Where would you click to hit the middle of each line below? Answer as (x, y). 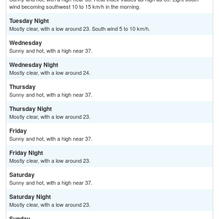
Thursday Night (31, 109)
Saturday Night (30, 197)
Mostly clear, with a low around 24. (50, 73)
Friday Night (26, 153)
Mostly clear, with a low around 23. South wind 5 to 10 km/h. (80, 29)
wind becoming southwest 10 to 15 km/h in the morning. (75, 7)
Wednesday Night (34, 65)
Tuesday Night (29, 21)
